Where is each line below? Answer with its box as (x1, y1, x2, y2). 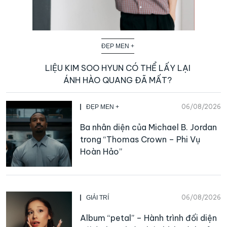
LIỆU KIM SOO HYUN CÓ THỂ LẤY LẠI (45, 62, 191, 73)
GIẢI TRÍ (86, 194, 109, 201)
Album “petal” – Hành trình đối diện (80, 212, 217, 223)
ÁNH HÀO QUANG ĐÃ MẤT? (63, 74, 172, 85)
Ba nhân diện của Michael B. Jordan (80, 122, 217, 132)
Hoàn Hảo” (80, 146, 122, 157)
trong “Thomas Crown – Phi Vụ (80, 134, 200, 144)
